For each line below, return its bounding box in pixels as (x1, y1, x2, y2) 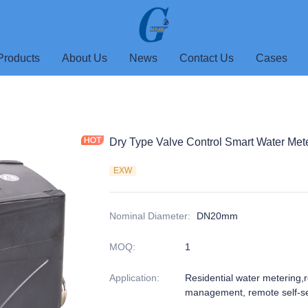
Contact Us (179, 52, 234, 64)
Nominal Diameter (109, 210, 188, 221)
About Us (61, 52, 107, 64)
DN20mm (197, 210, 238, 221)
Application (109, 272, 157, 283)
